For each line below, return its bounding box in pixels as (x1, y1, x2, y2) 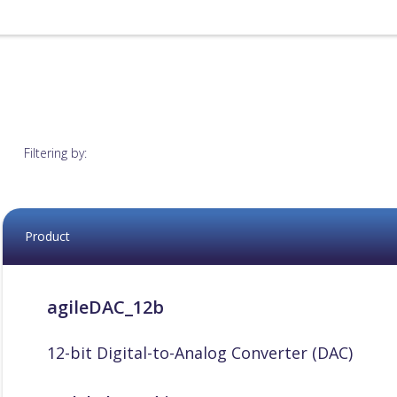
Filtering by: (23, 144, 87, 161)
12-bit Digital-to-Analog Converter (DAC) (46, 342, 353, 363)
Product (24, 228, 70, 245)
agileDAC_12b (46, 295, 164, 319)
